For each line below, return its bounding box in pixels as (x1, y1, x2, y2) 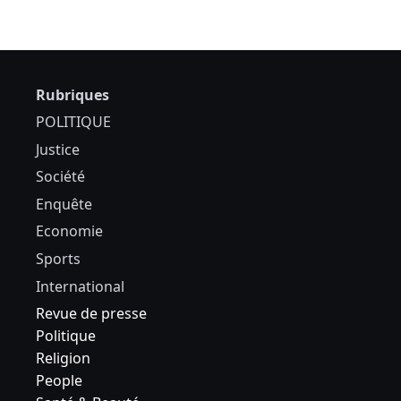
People (36, 371, 82, 391)
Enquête (36, 193, 92, 214)
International (36, 276, 124, 296)
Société (36, 166, 85, 187)
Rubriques (36, 85, 109, 106)
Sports (36, 249, 81, 269)
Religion (36, 348, 90, 369)
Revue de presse (36, 303, 147, 324)
